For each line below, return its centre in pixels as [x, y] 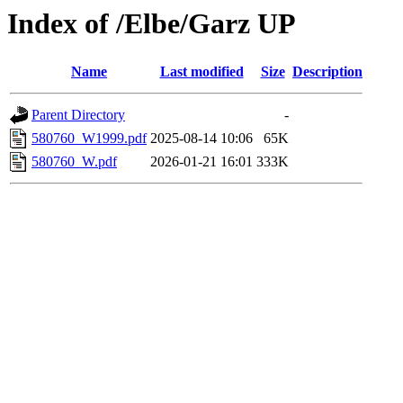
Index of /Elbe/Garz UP [152, 23]
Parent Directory [78, 115]
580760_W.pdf [74, 162]
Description [327, 72]
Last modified [201, 72]
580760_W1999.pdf [89, 139]
